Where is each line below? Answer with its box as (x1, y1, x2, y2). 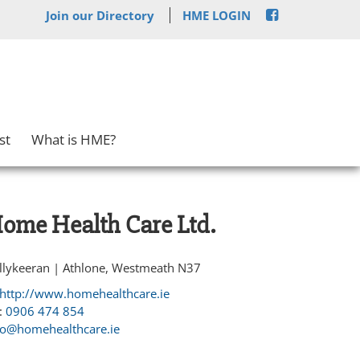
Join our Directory (46, 6, 154, 23)
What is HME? (31, 129, 116, 149)
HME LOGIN (182, 6, 251, 23)
